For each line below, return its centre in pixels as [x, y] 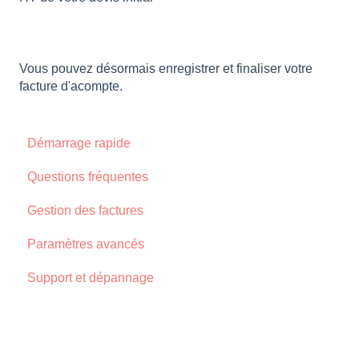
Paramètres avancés [86, 244]
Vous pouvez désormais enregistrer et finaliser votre [166, 69]
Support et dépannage [91, 277]
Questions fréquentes [88, 176]
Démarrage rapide [79, 143]
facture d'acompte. [71, 87]
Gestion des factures [85, 210]
